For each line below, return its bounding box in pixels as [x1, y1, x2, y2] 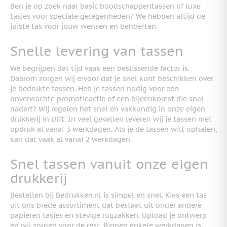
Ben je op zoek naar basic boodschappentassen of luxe [10, 1, 201, 11]
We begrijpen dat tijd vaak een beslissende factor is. [10, 63, 190, 73]
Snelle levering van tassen [10, 42, 183, 59]
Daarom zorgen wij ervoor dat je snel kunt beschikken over [10, 73, 213, 83]
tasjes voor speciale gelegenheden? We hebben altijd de [10, 11, 205, 21]
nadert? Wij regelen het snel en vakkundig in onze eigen [10, 104, 205, 113]
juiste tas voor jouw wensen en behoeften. [10, 21, 158, 31]
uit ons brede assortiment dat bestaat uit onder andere [10, 201, 202, 210]
